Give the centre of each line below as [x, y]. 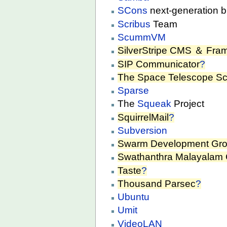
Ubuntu [134, 197]
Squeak [155, 104]
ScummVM [142, 37]
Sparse [134, 91]
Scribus [134, 24]
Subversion [143, 130]
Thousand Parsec [157, 183]
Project [188, 104]
